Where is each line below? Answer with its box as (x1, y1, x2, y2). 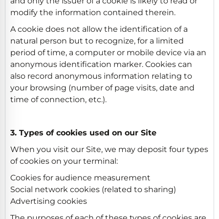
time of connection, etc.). (10, 94, 107, 104)
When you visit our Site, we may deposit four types (10, 144, 208, 154)
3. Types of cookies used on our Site (10, 128, 156, 137)
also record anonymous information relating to (10, 71, 192, 81)
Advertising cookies (10, 196, 87, 206)
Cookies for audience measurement (10, 173, 151, 182)
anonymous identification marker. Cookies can (10, 59, 192, 69)
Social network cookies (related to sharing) (10, 184, 176, 194)
